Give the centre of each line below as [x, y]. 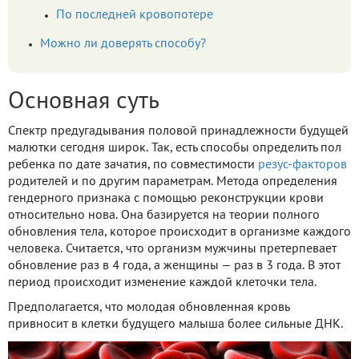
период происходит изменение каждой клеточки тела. [162, 283]
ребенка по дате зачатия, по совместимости [133, 165]
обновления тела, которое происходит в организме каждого [179, 233]
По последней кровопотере [135, 16]
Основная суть [84, 103]
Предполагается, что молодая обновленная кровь [149, 308]
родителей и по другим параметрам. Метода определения [173, 182]
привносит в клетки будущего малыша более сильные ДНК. [175, 325]
